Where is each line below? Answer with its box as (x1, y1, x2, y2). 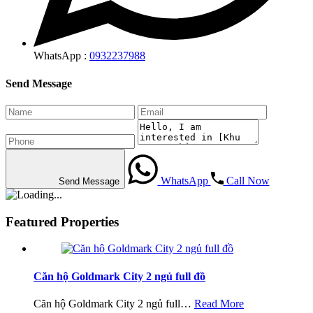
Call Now (226, 174, 270, 187)
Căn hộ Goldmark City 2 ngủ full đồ (34, 270, 205, 282)
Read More (194, 297, 244, 310)
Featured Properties (6, 214, 119, 229)
